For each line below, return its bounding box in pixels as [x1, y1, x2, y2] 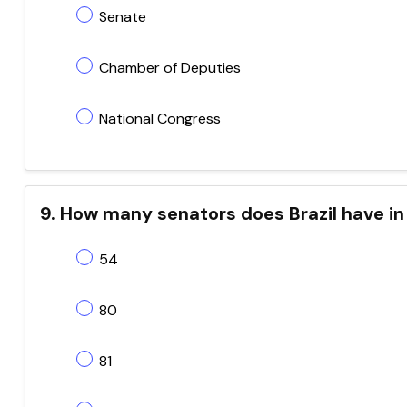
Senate [99, 7, 146, 26]
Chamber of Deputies [99, 58, 241, 77]
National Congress [99, 109, 221, 128]
